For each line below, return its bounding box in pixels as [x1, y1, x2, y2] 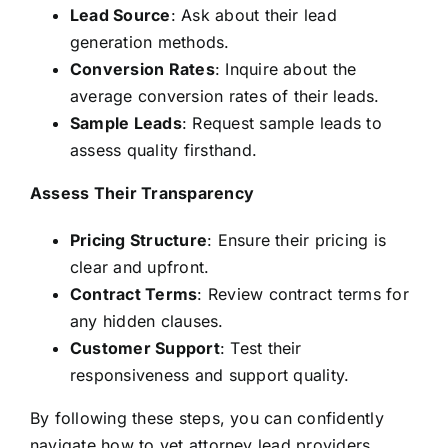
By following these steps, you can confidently [29, 407, 384, 428]
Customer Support [69, 337, 220, 358]
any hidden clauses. [69, 310, 224, 331]
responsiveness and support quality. [69, 364, 350, 385]
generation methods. [69, 31, 230, 52]
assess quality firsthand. [69, 139, 257, 160]
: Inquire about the [214, 58, 357, 79]
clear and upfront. [69, 256, 210, 277]
